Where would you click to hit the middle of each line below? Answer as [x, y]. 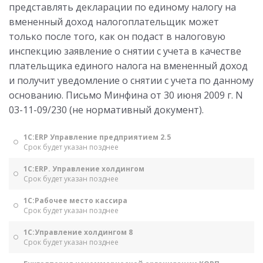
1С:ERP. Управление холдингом [84, 169]
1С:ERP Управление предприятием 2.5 [97, 137]
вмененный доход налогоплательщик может [114, 22]
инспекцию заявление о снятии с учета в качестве [125, 51]
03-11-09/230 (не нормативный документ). [106, 110]
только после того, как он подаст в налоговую [117, 36]
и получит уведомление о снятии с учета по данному [131, 80]
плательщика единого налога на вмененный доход [128, 66]
